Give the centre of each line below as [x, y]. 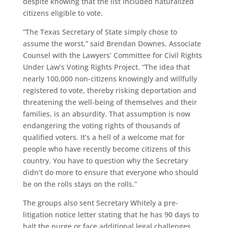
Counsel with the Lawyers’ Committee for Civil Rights [112, 55]
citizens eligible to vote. [63, 13]
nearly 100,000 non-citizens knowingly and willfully [110, 79]
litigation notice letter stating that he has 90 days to [111, 215]
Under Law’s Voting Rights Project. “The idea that [106, 67]
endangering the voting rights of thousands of [101, 125]
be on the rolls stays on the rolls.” [80, 184]
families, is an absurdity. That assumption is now [106, 114]
